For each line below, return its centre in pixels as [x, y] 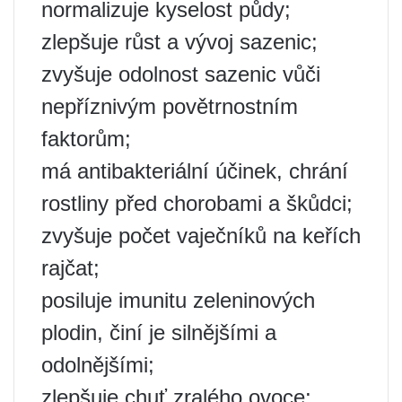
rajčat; [70, 268]
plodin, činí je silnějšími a [159, 332]
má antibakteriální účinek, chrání [195, 171]
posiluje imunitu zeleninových [178, 300]
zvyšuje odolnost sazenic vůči [181, 74]
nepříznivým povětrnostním [170, 106]
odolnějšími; [98, 365]
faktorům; [86, 139]
